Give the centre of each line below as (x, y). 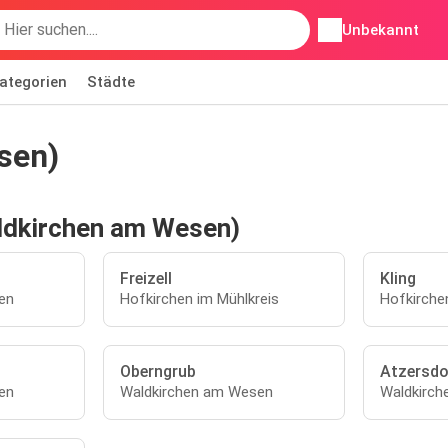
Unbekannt (380, 30)
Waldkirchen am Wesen (197, 392)
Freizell (146, 278)
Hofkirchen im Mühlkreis (200, 299)
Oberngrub (158, 371)
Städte (111, 82)
